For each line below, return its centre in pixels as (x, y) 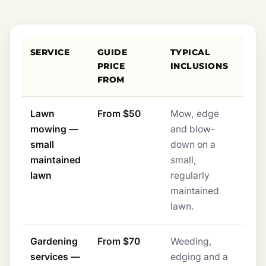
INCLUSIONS (199, 66)
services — (55, 256)
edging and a (199, 256)
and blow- (192, 129)
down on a (193, 144)
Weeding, (191, 241)
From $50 (119, 113)
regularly (190, 175)
